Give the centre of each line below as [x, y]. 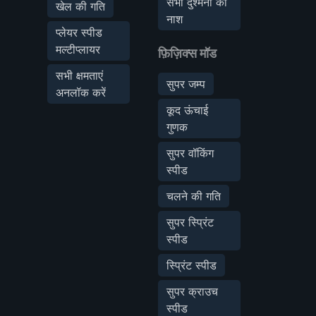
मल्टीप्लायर [78, 49]
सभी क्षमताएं [79, 75]
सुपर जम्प [186, 84]
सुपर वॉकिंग [190, 153]
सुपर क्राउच [192, 291]
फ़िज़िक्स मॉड [187, 53]
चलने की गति [193, 196]
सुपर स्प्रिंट [190, 222]
